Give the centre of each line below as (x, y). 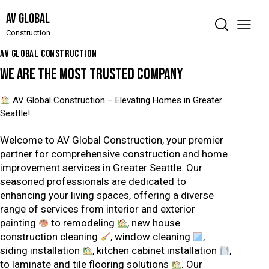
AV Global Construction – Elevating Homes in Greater (116, 101)
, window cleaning (152, 237)
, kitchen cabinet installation (156, 251)
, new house (154, 223)
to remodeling (83, 223)
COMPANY (160, 75)
